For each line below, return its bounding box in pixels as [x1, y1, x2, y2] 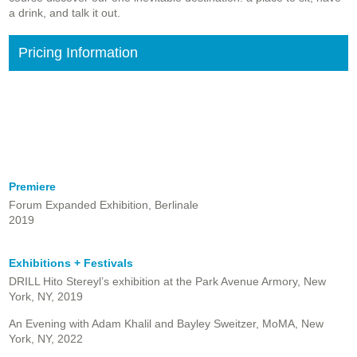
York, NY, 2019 [9, 290, 83, 304]
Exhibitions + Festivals [9, 257, 133, 270]
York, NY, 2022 [9, 332, 83, 346]
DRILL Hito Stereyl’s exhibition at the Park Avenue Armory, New [9, 275, 326, 288]
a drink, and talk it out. [9, 6, 120, 20]
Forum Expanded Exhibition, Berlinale [9, 198, 198, 212]
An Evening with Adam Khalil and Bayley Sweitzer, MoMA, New [9, 317, 324, 331]
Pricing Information [18, 45, 138, 61]
